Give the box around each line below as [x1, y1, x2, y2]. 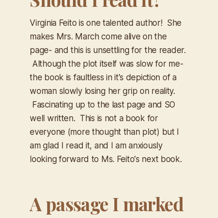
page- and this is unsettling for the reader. [30, 45, 186, 55]
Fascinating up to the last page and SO [30, 100, 176, 110]
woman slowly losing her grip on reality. [30, 86, 175, 96]
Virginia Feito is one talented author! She [30, 18, 182, 28]
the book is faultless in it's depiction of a [30, 73, 177, 83]
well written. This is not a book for [30, 113, 158, 124]
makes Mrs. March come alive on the [30, 32, 167, 42]
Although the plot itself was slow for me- [30, 59, 183, 69]
